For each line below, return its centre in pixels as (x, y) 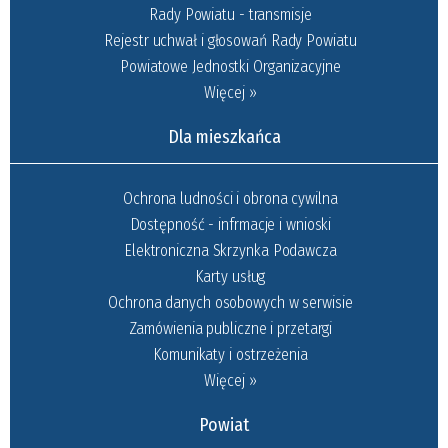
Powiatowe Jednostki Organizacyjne (230, 66)
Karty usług (230, 276)
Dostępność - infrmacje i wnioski (230, 224)
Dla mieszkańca (224, 136)
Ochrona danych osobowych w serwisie (230, 302)
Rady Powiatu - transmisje (230, 14)
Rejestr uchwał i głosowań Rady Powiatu (230, 40)
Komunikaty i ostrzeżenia (230, 354)
